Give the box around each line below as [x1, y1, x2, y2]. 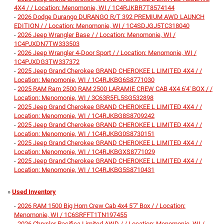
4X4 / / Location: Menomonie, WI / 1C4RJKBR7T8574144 [14, 4, 174, 12]
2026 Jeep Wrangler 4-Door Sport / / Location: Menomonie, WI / [17, 49, 196, 57]
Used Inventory [12, 188, 56, 196]
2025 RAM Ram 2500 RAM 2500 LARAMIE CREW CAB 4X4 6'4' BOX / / [17, 85, 212, 93]
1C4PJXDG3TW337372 [14, 58, 79, 66]
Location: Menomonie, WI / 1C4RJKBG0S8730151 [14, 130, 154, 138]
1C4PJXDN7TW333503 [14, 40, 79, 48]
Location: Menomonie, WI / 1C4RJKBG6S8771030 [14, 76, 154, 84]
